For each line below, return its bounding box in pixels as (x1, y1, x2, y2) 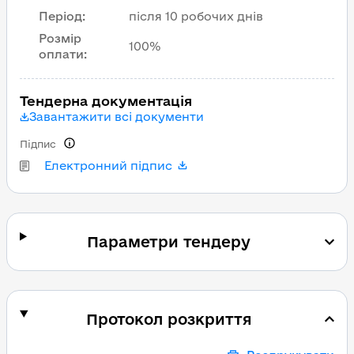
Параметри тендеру (87, 233, 251, 250)
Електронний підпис (44, 159, 172, 172)
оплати (39, 47, 84, 61)
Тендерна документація (20, 93, 192, 108)
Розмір (39, 32, 81, 45)
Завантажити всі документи (29, 110, 204, 123)
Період (39, 9, 82, 23)
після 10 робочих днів (129, 9, 263, 23)
